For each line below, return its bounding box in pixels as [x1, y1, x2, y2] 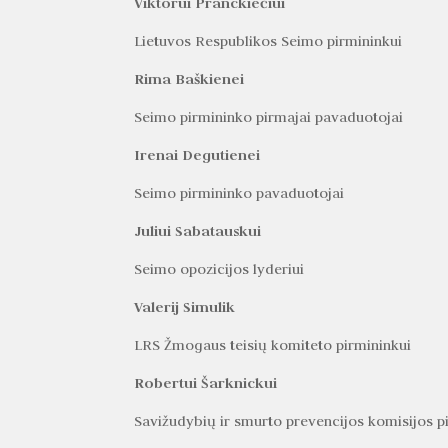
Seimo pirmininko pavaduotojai [134, 183, 345, 202]
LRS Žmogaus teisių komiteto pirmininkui [134, 335, 412, 354]
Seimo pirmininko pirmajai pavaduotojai [134, 107, 404, 126]
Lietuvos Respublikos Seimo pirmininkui [134, 31, 403, 50]
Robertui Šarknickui [134, 372, 278, 392]
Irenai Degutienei [134, 144, 261, 164]
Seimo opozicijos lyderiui [134, 259, 305, 278]
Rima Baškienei [134, 68, 245, 88]
